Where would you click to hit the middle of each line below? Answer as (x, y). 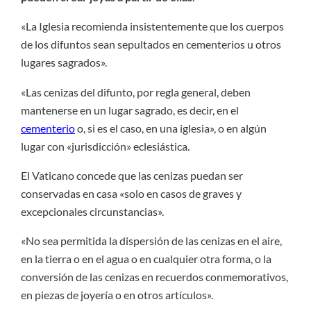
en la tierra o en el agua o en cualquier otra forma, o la (146, 259)
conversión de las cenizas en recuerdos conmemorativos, (154, 277)
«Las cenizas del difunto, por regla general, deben (136, 92)
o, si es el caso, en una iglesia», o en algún (171, 128)
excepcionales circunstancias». (92, 211)
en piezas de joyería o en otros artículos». (117, 295)
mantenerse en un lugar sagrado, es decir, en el (130, 110)
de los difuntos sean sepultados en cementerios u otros (151, 44)
